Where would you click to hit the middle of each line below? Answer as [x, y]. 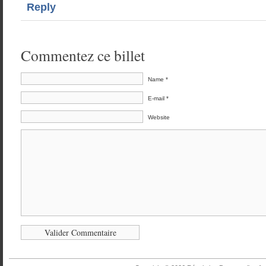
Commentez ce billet [83, 55]
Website [159, 117]
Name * [158, 79]
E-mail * [158, 98]
